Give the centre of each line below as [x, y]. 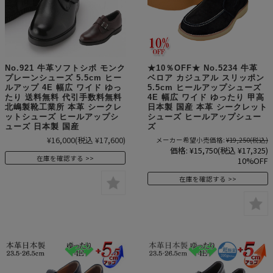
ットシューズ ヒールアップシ [62, 116]
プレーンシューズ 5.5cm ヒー [63, 77]
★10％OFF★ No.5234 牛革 [203, 68]
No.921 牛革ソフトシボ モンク [65, 68]
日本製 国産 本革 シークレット [207, 107]
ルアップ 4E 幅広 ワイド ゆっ [63, 87]
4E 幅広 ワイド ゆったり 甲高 [206, 97]
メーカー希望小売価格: [190, 140]
